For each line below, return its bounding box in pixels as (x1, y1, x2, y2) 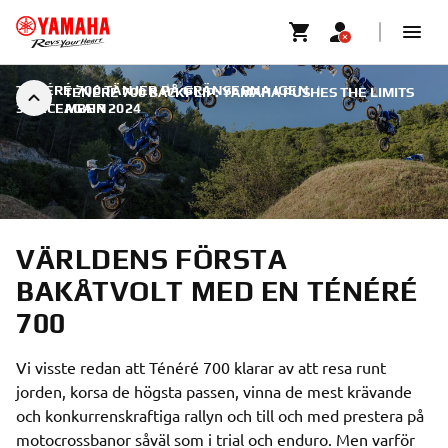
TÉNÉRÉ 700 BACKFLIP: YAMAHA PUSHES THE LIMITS (64, 84, 414, 100)
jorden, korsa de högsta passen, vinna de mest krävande (16, 381, 412, 401)
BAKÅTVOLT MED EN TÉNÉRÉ (16, 275, 418, 307)
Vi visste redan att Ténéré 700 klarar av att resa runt (16, 357, 386, 377)
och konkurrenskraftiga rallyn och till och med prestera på (16, 405, 424, 425)
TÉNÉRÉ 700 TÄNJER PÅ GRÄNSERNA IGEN (16, 82, 309, 98)
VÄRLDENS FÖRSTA (16, 243, 288, 275)
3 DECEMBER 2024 (16, 100, 142, 116)
